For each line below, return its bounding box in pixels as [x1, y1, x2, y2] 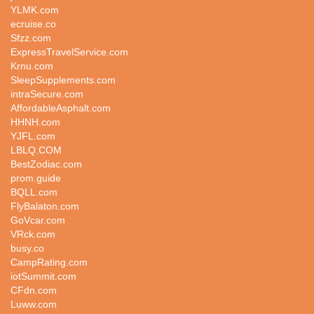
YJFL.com [11, 130, 55, 142]
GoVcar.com [11, 214, 65, 226]
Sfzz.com [11, 32, 51, 43]
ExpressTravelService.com [11, 46, 128, 57]
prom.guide [11, 172, 61, 184]
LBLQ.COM [11, 144, 62, 156]
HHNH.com [11, 116, 60, 128]
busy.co [11, 243, 44, 254]
